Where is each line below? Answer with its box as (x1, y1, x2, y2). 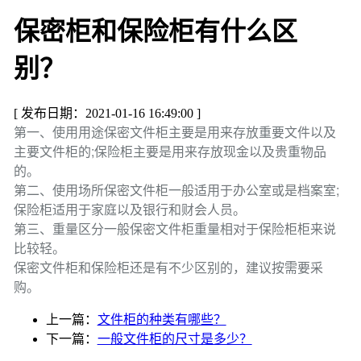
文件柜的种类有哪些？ (97, 312, 226, 326)
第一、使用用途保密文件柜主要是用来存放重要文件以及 (13, 122, 336, 141)
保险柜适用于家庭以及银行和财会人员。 (13, 199, 246, 218)
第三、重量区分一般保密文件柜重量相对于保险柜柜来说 (13, 218, 336, 238)
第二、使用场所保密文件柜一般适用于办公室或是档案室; (13, 180, 339, 199)
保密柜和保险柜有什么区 (13, 17, 297, 47)
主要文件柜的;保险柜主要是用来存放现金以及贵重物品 (13, 141, 326, 160)
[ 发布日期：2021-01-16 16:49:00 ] (13, 106, 201, 120)
